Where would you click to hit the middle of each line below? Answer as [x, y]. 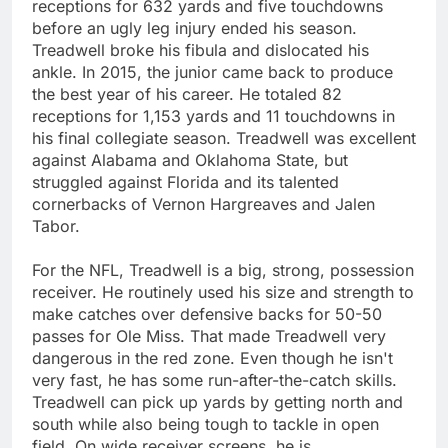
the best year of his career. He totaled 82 [187, 93]
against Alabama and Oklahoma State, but [190, 159]
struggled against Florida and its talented [185, 181]
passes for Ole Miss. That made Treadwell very [209, 335]
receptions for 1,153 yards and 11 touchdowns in [213, 115]
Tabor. [56, 225]
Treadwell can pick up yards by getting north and [217, 401]
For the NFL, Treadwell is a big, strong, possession [223, 269]
